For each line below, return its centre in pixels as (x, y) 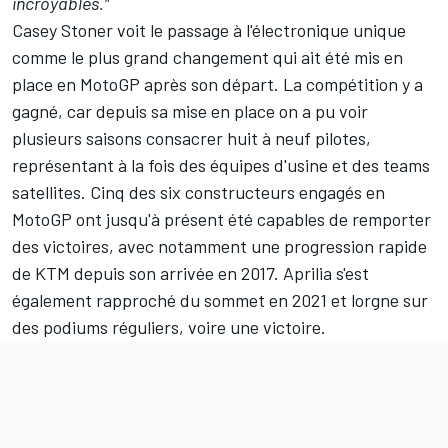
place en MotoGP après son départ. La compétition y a (217, 83)
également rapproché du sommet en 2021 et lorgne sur (220, 299)
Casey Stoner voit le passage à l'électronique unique (209, 29)
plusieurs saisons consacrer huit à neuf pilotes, (191, 137)
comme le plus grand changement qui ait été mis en (207, 56)
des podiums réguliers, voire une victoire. (169, 326)
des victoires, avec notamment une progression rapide (219, 245)
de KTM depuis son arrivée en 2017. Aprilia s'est (190, 272)
